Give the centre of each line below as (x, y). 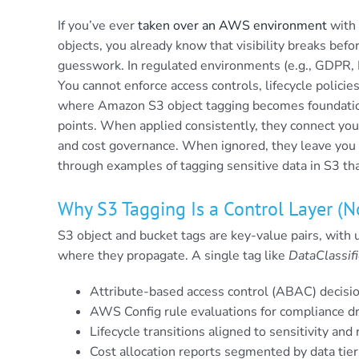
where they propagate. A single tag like (173, 256)
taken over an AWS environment (232, 26)
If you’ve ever (97, 26)
